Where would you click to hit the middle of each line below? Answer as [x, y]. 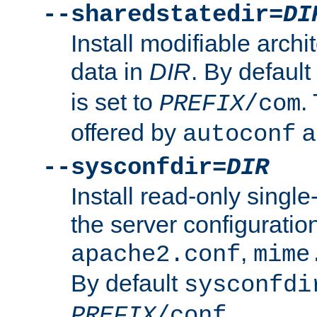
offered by [127, 132]
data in [110, 71]
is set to [115, 102]
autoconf [239, 134]
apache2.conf [156, 254]
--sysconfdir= [134, 167]
